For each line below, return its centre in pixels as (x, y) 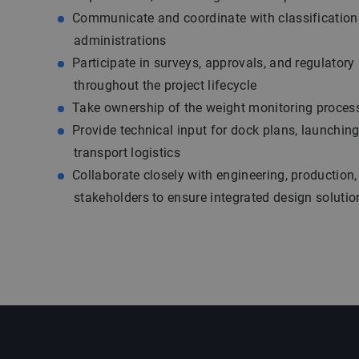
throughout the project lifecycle (165, 85)
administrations (120, 40)
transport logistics (127, 153)
